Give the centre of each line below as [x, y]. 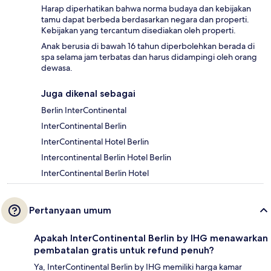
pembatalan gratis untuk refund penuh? [124, 250]
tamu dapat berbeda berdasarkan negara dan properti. [145, 19]
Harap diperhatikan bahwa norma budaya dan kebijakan [146, 8]
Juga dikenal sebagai [88, 93]
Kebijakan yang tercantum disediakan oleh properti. [139, 30]
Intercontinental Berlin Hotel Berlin [106, 157]
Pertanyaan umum [70, 210]
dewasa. [57, 67]
